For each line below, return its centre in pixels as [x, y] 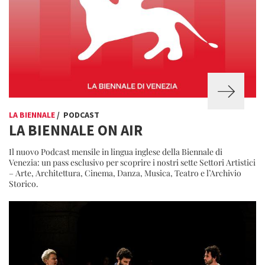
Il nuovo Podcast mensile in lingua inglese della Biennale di [116, 152]
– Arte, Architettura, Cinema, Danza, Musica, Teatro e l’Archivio [125, 173]
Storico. [24, 184]
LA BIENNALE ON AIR [76, 130]
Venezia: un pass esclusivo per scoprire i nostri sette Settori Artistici [132, 162]
